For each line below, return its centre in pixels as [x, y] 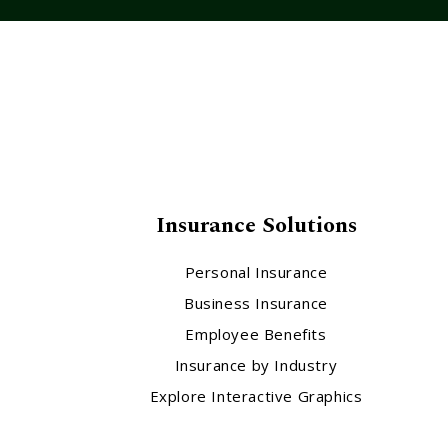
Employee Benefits [256, 334]
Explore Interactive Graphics [256, 396]
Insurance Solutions [256, 226]
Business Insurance [256, 303]
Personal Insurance [256, 272]
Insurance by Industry [256, 365]
